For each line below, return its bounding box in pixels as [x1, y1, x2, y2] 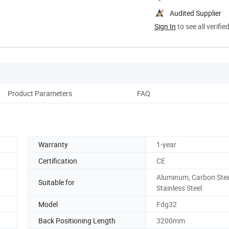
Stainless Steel [156, 182, 202, 193]
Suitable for [38, 177, 75, 188]
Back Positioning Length [38, 215, 116, 225]
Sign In [154, 21, 176, 31]
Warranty [38, 139, 68, 149]
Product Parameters [8, 88, 72, 98]
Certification [38, 155, 77, 166]
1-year [156, 139, 176, 149]
